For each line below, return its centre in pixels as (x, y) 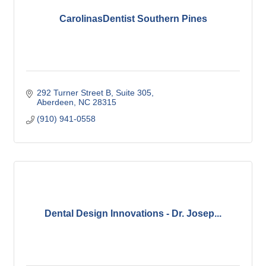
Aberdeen (55, 102)
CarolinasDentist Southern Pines (133, 19)
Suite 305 (133, 93)
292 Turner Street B (74, 93)
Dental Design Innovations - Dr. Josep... (133, 214)
